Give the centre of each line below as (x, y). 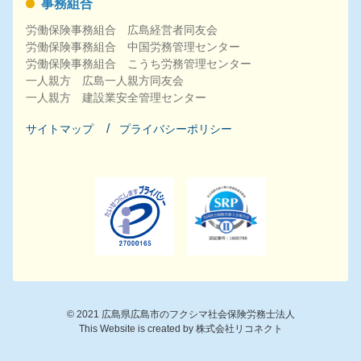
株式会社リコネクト (239, 328)
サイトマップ (60, 129)
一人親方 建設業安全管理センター (116, 97)
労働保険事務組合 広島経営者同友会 (122, 29)
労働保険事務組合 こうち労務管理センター (139, 63)
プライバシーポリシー (176, 129)
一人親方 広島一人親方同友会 (105, 80)
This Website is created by (137, 328)
